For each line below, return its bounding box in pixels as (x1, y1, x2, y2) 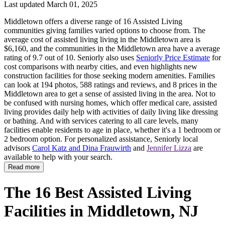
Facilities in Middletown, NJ (4, 201, 198, 220)
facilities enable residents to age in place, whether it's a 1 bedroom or (4, 126, 220, 135)
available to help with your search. (4, 153, 113, 162)
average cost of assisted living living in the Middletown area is (4, 35, 200, 44)
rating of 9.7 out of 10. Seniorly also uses (4, 53, 136, 62)
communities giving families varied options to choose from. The (4, 26, 205, 35)
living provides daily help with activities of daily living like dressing (4, 107, 218, 117)
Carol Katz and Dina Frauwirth (32, 144, 131, 153)
